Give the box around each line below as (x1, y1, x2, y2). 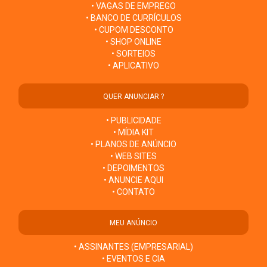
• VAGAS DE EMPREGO (91, 1, 176, 11)
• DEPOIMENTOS (103, 163, 164, 173)
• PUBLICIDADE (105, 116, 162, 126)
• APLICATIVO (108, 61, 159, 71)
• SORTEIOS (111, 49, 156, 59)
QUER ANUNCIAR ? (103, 92, 164, 101)
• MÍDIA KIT (113, 128, 154, 138)
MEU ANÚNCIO (110, 219, 157, 228)
